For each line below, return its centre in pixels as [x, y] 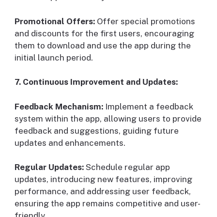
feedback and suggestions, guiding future [97, 131]
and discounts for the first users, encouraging [104, 33]
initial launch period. [54, 57]
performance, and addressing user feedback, [103, 192]
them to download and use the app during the [103, 45]
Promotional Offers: [55, 21]
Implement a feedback [148, 106]
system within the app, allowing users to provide [108, 118]
